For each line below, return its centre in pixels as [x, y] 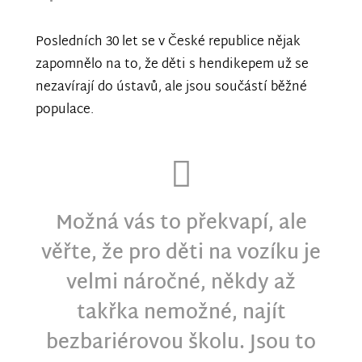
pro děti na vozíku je [225, 254]
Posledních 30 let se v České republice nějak [168, 42]
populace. [65, 110]
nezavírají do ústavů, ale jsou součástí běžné [171, 87]
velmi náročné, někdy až [181, 284]
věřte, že [85, 254]
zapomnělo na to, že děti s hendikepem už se [172, 65]
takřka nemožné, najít [181, 314]
